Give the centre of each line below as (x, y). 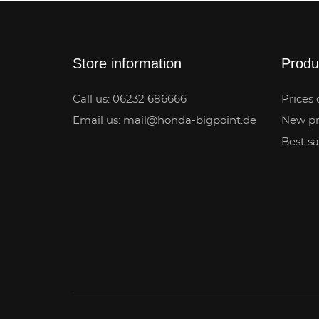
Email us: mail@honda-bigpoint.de (164, 120)
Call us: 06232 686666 (130, 99)
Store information (127, 63)
